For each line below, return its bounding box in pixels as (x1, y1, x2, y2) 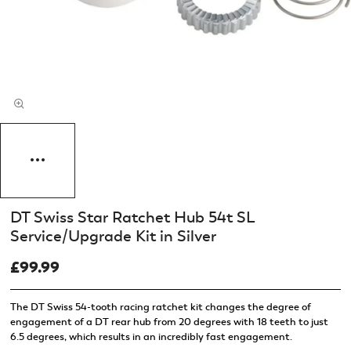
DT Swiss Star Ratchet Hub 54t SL (9, 208, 254, 227)
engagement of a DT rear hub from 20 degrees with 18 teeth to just (9, 316, 328, 329)
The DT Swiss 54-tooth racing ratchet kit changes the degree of (9, 301, 311, 314)
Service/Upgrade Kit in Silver (9, 226, 216, 246)
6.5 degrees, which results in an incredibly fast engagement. (9, 331, 292, 344)
